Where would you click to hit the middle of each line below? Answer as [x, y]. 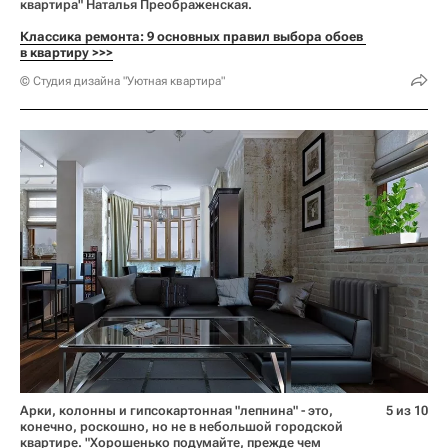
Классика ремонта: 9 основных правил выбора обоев [191, 36]
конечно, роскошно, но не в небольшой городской [181, 426]
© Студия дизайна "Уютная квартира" [122, 80]
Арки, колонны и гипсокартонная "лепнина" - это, [176, 410]
